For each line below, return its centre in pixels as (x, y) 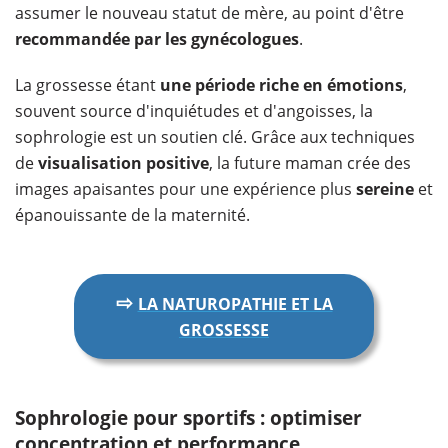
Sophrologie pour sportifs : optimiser (188, 417)
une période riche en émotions (281, 85)
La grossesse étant (87, 85)
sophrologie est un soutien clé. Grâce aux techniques (215, 137)
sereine (385, 189)
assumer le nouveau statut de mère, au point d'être (209, 13)
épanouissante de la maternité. (132, 215)
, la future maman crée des (310, 163)
